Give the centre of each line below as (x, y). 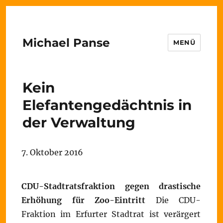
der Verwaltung (79, 122)
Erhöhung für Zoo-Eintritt (84, 200)
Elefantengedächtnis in (107, 105)
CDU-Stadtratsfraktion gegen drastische (111, 186)
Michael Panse (66, 43)
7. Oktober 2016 (52, 152)
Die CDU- (173, 200)
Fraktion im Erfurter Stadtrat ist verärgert (111, 214)
